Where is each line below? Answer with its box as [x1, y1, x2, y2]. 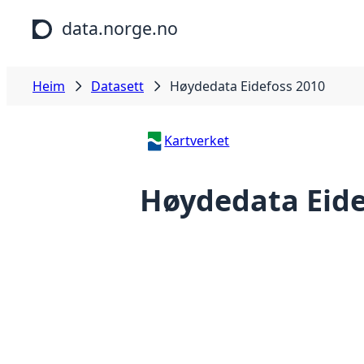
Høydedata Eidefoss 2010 [170, 77, 325, 95]
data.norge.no [62, 16, 178, 40]
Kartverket [164, 132, 230, 149]
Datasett [91, 77, 144, 95]
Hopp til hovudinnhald [6, 6, 144, 24]
